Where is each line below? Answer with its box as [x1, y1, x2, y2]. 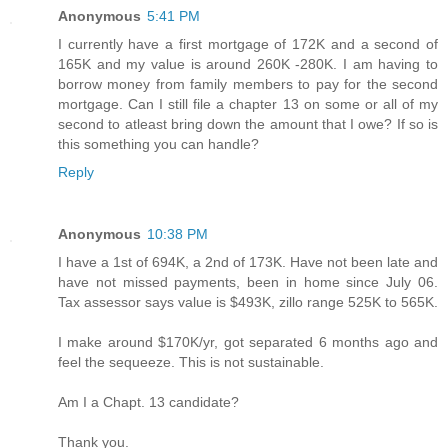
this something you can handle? [58, 136, 259, 153]
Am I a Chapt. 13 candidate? [58, 394, 239, 411]
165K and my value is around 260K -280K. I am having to [58, 56, 438, 73]
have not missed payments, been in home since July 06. [58, 274, 438, 291]
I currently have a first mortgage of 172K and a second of [58, 36, 438, 53]
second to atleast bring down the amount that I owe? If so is [58, 116, 438, 133]
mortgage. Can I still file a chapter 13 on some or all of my [58, 96, 438, 113]
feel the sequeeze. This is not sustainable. [58, 354, 324, 371]
